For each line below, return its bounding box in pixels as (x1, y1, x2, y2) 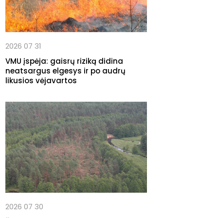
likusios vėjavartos (5, 75, 77, 86)
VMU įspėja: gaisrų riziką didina (5, 56, 123, 67)
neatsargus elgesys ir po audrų (5, 66, 126, 76)
